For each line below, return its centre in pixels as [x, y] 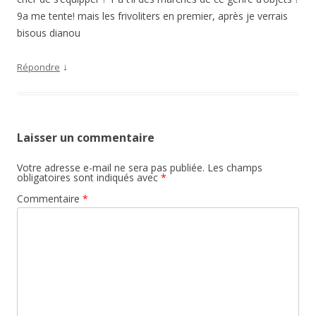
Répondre [38, 67]
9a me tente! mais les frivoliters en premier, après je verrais [152, 16]
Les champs [235, 168]
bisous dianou [49, 33]
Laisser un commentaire [86, 138]
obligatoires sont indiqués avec [89, 177]
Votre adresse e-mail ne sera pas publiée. [111, 168]
